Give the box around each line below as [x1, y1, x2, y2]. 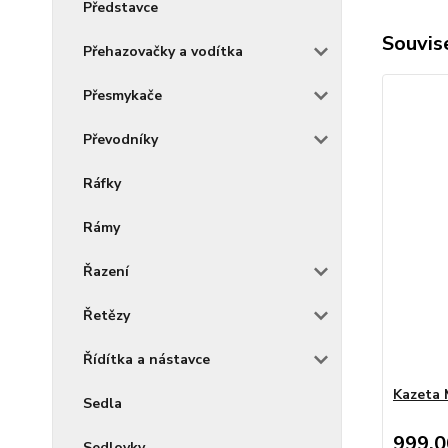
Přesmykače [83, 86, 162, 105]
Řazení [83, 262, 129, 281]
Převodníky [83, 130, 158, 149]
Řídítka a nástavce [83, 350, 210, 369]
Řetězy [83, 306, 130, 325]
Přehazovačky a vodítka [83, 42, 243, 61]
